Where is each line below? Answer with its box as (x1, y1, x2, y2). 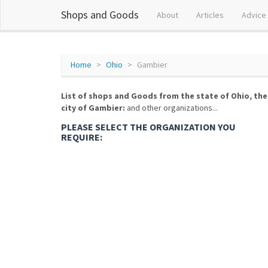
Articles (196, 10, 224, 20)
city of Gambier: (61, 102, 125, 113)
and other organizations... (125, 102, 218, 113)
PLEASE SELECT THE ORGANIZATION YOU (61, 121, 236, 133)
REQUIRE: (61, 131, 102, 143)
